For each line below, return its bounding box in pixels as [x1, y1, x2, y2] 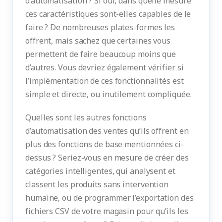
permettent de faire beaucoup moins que [25, 49, 176, 60]
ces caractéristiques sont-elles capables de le [25, 8, 191, 20]
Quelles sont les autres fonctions [25, 112, 147, 123]
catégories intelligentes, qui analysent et [25, 166, 175, 177]
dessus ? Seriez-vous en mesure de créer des [25, 152, 189, 164]
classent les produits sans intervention [25, 179, 169, 190]
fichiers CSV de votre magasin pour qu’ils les [25, 206, 188, 217]
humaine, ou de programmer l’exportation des [25, 192, 194, 204]
